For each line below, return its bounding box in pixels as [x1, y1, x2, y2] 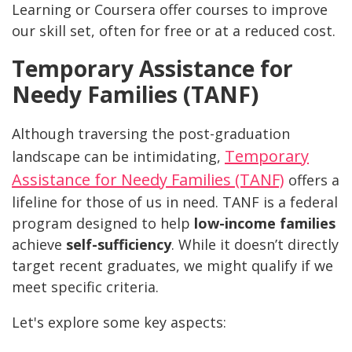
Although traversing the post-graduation [12, 124, 290, 144]
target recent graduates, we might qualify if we [12, 256, 333, 276]
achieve [12, 235, 66, 255]
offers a [284, 170, 339, 190]
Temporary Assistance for [12, 53, 293, 84]
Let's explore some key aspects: [12, 313, 226, 332]
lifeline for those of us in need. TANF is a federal [12, 192, 338, 212]
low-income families [194, 214, 335, 233]
